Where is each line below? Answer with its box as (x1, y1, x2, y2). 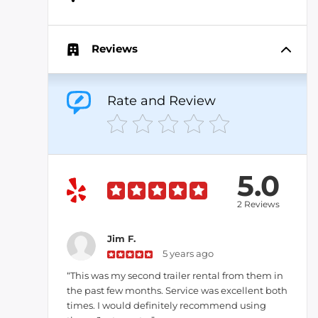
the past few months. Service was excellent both (67, 285, 287, 296)
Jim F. (107, 233, 136, 244)
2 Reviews (236, 199, 280, 209)
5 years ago (162, 248, 214, 259)
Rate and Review (107, 93, 216, 109)
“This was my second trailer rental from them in (67, 270, 283, 281)
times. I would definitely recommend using (67, 300, 266, 311)
